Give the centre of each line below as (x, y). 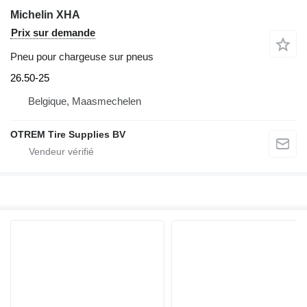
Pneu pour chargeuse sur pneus (82, 56)
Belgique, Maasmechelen (85, 101)
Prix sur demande (53, 32)
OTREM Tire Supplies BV (68, 135)
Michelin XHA (45, 14)
